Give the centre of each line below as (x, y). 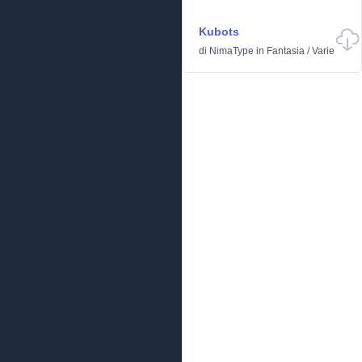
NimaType (232, 51)
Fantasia (286, 51)
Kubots (219, 32)
